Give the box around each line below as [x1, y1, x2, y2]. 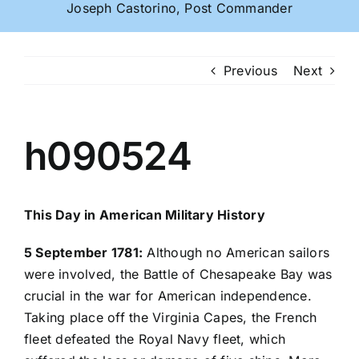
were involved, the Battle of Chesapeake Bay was [24, 266, 333, 283]
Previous [223, 63, 277, 79]
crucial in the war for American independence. [24, 288, 312, 305]
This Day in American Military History [24, 207, 265, 224]
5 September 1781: [24, 244, 143, 261]
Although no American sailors [143, 244, 330, 261]
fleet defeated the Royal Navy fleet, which [24, 331, 286, 348]
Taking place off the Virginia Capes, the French [24, 309, 317, 326]
